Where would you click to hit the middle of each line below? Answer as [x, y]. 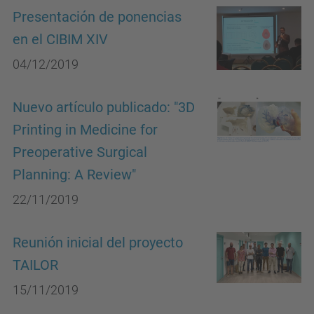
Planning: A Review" [74, 175]
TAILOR [35, 265]
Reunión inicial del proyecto [98, 243]
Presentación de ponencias [97, 17]
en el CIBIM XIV [60, 40]
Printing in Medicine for [85, 130]
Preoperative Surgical [80, 152]
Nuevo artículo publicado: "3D [104, 108]
